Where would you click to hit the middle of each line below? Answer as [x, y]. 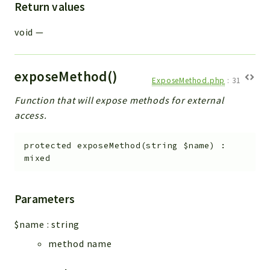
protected [48, 145]
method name [80, 243]
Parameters [45, 199]
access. [31, 115]
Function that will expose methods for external [119, 100]
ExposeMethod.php [189, 81]
